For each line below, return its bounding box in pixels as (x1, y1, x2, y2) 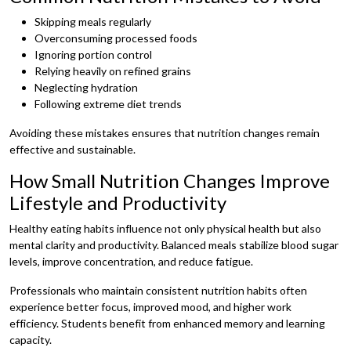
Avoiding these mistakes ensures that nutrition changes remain (9, 125, 320, 139)
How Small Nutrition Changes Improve (9, 168, 330, 192)
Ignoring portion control (34, 47, 152, 61)
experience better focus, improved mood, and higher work (9, 299, 291, 313)
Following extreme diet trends (34, 96, 182, 110)
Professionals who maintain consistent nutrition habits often (9, 283, 307, 297)
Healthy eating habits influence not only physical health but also (9, 221, 321, 235)
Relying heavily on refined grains (34, 63, 191, 78)
